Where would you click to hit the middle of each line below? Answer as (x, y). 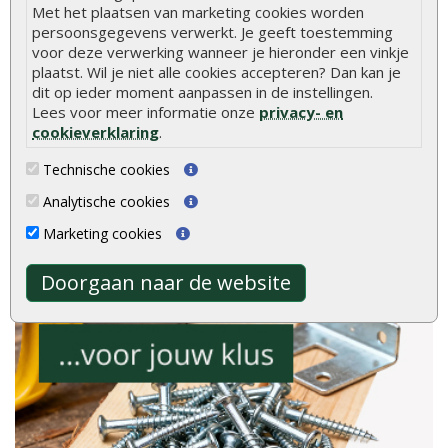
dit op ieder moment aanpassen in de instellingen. (202, 91)
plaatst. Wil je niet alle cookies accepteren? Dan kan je (216, 71)
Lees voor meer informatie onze (145, 111)
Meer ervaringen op (183, 161)
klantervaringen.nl (271, 161)
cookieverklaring (95, 131)
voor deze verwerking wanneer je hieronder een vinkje (220, 51)
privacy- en (301, 111)
